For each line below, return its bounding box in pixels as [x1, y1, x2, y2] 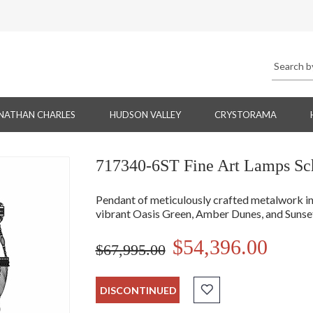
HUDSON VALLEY [109, 109, 181, 121]
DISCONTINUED [99, 284, 177, 297]
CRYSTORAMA [214, 109, 277, 121]
